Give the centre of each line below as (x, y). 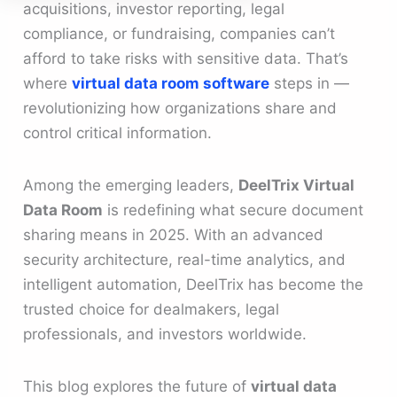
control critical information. (118, 132)
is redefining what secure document (234, 210)
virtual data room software (171, 83)
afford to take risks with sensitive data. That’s (186, 58)
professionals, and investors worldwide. (165, 334)
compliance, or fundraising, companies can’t (179, 33)
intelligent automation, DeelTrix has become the (194, 284)
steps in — (310, 83)
